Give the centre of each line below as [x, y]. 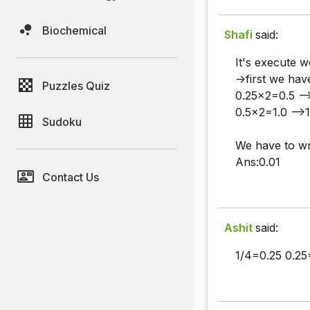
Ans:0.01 [258, 162]
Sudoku [62, 121]
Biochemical [74, 30]
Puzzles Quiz [76, 85]
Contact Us [71, 177]
